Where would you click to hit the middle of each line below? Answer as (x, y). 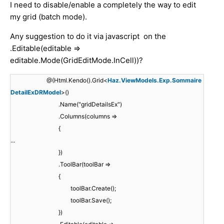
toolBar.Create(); (93, 188)
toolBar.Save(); (91, 200)
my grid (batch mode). (48, 16)
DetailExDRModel (36, 92)
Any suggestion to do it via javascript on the (88, 36)
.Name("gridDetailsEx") (90, 104)
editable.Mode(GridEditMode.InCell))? (76, 60)
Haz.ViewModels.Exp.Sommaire (154, 80)
